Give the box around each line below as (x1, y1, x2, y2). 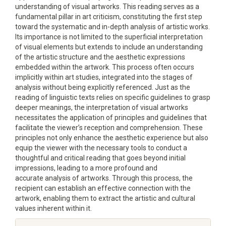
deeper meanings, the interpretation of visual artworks (15, 103, 188, 111)
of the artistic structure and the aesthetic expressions (15, 53, 185, 61)
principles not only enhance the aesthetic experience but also (15, 134, 208, 142)
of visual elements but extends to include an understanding (15, 43, 203, 51)
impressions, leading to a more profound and (15, 164, 157, 172)
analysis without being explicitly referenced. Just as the (15, 83, 190, 91)
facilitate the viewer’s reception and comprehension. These (15, 124, 203, 132)
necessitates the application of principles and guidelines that (15, 114, 207, 122)
